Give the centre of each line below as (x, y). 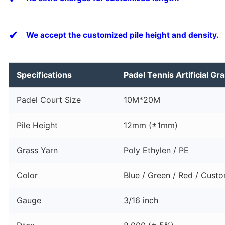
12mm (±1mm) (151, 125)
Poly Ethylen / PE (156, 150)
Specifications (44, 75)
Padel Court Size (49, 100)
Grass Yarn (37, 150)
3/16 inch (141, 200)
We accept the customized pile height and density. (123, 35)
